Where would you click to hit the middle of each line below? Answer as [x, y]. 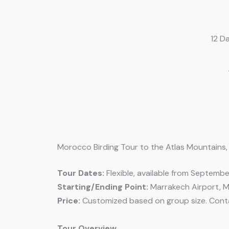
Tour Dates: [81, 173]
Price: [69, 201]
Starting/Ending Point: [103, 187]
